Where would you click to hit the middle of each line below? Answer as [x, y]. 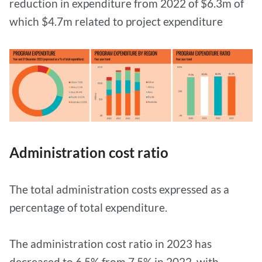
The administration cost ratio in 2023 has [111, 244]
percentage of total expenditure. [89, 208]
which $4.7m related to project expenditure [116, 21]
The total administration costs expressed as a [119, 189]
